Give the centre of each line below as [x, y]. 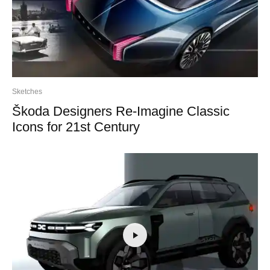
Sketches [27, 91]
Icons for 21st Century [76, 127]
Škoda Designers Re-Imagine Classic [121, 111]
